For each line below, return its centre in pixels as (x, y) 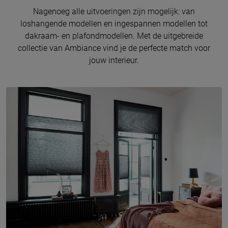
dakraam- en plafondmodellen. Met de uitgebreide (114, 36)
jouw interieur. (114, 60)
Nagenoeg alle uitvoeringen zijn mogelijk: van (114, 11)
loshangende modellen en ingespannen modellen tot (114, 24)
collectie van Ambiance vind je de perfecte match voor (114, 48)
